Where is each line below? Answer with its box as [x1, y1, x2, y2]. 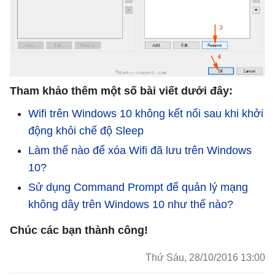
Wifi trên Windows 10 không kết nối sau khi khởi [28, 107, 263, 120]
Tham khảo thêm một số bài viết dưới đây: [10, 84, 233, 97]
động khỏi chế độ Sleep [28, 124, 144, 137]
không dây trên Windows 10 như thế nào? [28, 198, 233, 211]
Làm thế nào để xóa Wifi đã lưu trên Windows [28, 144, 252, 157]
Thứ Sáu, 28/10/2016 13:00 [145, 252, 265, 263]
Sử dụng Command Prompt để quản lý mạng [28, 180, 248, 193]
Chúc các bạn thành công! [10, 223, 148, 236]
